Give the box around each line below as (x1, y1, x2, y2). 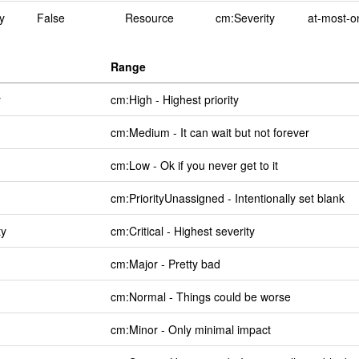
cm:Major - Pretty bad (111, 255, 220, 272)
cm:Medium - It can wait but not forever (111, 123, 309, 140)
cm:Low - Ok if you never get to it (111, 156, 278, 173)
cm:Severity (216, 9, 275, 26)
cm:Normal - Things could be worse (111, 288, 291, 305)
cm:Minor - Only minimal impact (111, 321, 271, 337)
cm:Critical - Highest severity (111, 222, 255, 239)
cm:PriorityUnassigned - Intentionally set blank (111, 189, 345, 206)
